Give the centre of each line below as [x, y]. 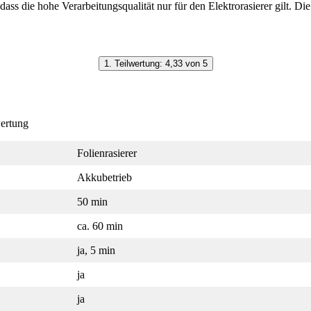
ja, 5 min [96, 250]
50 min [92, 201]
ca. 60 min [100, 226]
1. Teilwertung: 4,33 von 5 [155, 63]
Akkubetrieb [104, 177]
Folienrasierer [107, 153]
